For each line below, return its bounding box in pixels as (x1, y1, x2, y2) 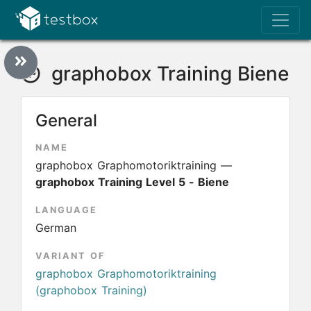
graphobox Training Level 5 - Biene (35, 175, 229, 189)
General (35, 110, 97, 131)
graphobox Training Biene (46, 62, 289, 85)
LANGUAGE (35, 205, 97, 215)
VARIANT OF (35, 251, 105, 261)
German (35, 221, 76, 235)
